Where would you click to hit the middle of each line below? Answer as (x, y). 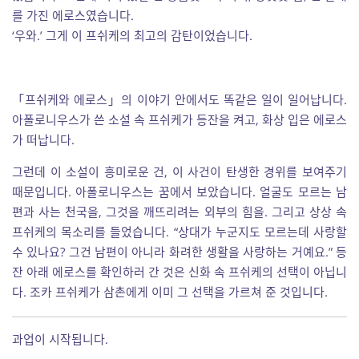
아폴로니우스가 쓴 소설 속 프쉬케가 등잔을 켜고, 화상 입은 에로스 (179, 119)
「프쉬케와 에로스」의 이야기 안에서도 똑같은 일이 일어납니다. (179, 99)
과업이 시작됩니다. (60, 339)
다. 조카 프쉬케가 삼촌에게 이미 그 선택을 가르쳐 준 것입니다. (170, 292)
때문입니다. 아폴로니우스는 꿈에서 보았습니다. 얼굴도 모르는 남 (179, 192)
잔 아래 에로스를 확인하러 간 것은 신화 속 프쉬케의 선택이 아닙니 (179, 272)
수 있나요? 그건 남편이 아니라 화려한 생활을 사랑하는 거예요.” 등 (179, 252)
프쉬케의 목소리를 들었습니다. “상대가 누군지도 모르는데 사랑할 (179, 232)
